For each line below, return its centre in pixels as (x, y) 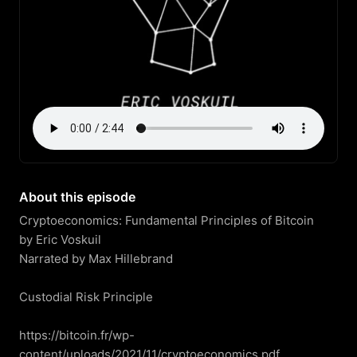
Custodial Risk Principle (86, 297)
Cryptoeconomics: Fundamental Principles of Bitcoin (167, 220)
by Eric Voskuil (60, 239)
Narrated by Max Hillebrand (96, 259)
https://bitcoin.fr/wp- (77, 335)
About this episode (77, 197)
